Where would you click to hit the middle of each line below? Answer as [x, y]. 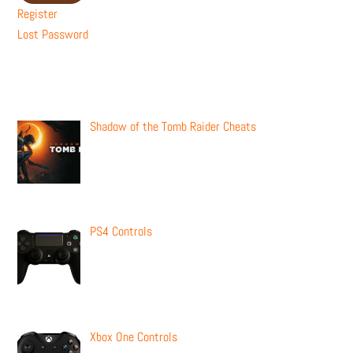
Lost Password [53, 35]
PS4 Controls [121, 232]
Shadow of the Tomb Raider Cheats [173, 126]
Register [38, 14]
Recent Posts [56, 85]
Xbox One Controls [134, 337]
